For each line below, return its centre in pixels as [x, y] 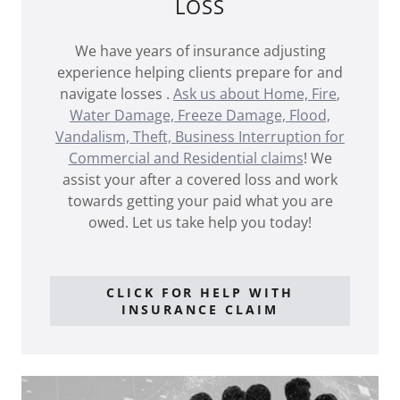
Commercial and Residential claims [186, 158]
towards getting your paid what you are [200, 201]
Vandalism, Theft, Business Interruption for [200, 137]
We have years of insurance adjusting [200, 51]
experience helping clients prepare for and [200, 73]
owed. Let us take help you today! [200, 223]
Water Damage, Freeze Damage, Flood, [200, 116]
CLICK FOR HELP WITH [200, 293]
